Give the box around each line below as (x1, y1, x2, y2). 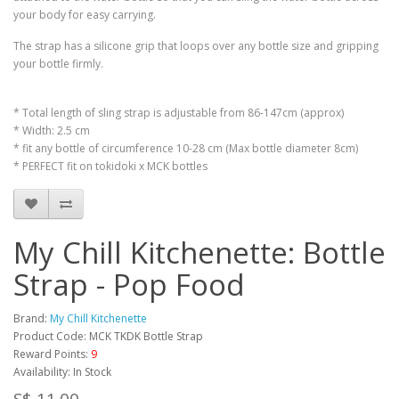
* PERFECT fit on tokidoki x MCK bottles (13, 159, 208, 174)
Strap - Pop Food (13, 265, 245, 305)
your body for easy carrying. (13, 7, 156, 22)
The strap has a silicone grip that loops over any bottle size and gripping (13, 38, 379, 53)
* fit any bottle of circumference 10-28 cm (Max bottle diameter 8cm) (13, 141, 358, 156)
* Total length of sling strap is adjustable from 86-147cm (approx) (13, 105, 344, 120)
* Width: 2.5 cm (13, 123, 90, 138)
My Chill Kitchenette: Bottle (13, 232, 386, 273)
